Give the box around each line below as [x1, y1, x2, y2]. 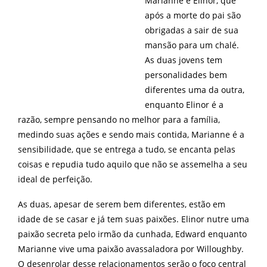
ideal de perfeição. [18, 173, 92, 185]
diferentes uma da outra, [145, 84, 244, 95]
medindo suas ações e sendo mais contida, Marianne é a [18, 129, 244, 140]
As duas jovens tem [145, 54, 222, 66]
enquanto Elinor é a [145, 99, 223, 110]
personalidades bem [145, 69, 227, 80]
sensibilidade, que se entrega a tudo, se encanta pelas [18, 144, 235, 155]
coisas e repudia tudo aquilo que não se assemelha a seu [18, 159, 247, 170]
